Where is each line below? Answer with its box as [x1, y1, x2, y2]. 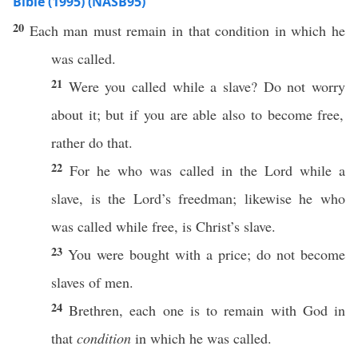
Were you [68, 77, 133, 96]
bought [129, 245, 169, 264]
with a [169, 245, 218, 264]
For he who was [70, 161, 180, 180]
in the [213, 161, 265, 180]
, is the [79, 189, 133, 208]
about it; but [51, 105, 130, 124]
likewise [244, 189, 292, 208]
